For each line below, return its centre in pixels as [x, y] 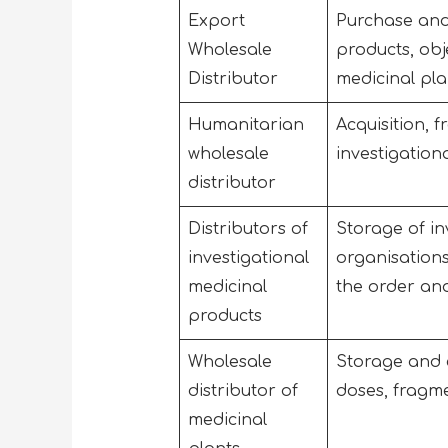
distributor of [242, 390]
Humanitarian [245, 124]
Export [216, 20]
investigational [248, 257]
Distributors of [247, 228]
